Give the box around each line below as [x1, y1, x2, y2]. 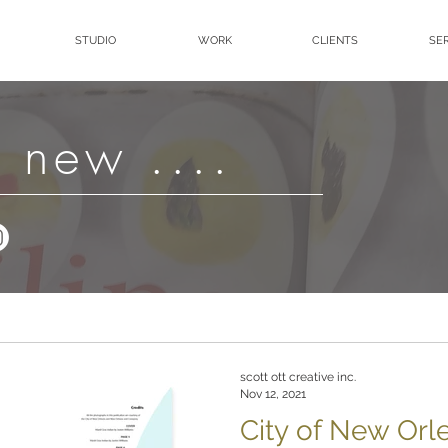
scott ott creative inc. [240, 370, 356, 384]
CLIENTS [312, 34, 358, 47]
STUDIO [74, 34, 116, 47]
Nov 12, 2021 [240, 386, 306, 401]
